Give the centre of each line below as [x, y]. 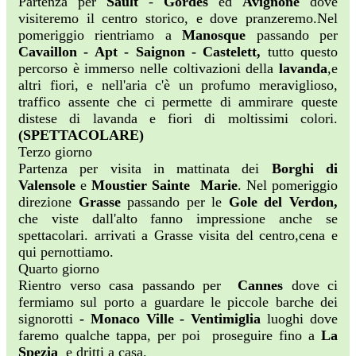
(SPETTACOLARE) [81, 135]
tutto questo [299, 52]
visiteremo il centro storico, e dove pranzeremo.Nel [178, 19]
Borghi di [305, 169]
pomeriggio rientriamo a [101, 35]
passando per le [174, 202]
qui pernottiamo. [66, 252]
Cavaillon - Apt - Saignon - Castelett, [140, 52]
